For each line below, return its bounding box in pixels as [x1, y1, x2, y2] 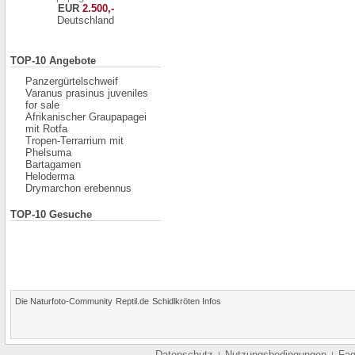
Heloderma [25, 170, 74, 182]
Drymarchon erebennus [25, 182, 132, 194]
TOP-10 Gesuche [10, 208, 92, 220]
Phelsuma [25, 147, 71, 158]
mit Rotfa [25, 123, 67, 135]
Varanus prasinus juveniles [25, 87, 148, 99]
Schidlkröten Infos [152, 296, 221, 306]
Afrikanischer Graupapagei [25, 111, 147, 123]
